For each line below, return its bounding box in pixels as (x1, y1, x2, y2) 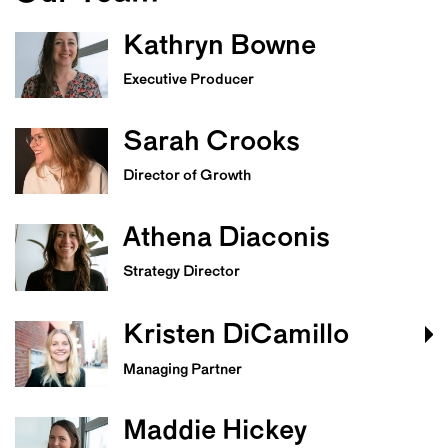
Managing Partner (123, 362, 243, 378)
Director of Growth (123, 168, 252, 184)
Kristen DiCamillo (123, 321, 350, 350)
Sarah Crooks (123, 128, 301, 157)
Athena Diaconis (123, 225, 331, 254)
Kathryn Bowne (123, 32, 317, 61)
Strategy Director (123, 265, 241, 281)
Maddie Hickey (123, 417, 308, 446)
